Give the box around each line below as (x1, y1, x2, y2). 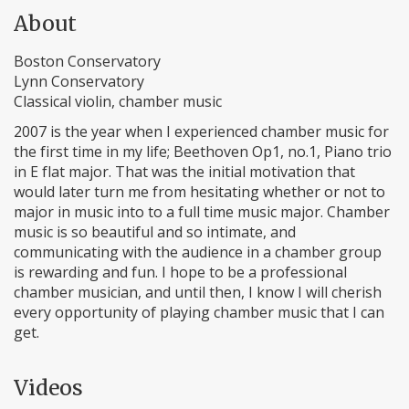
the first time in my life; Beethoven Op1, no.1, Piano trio (14, 142, 392, 162)
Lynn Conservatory (14, 71, 144, 91)
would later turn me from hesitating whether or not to (14, 182, 385, 202)
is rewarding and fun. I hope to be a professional (14, 262, 347, 282)
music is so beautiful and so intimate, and (14, 222, 296, 242)
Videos (14, 374, 83, 401)
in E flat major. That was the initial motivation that (14, 162, 355, 182)
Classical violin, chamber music (14, 91, 222, 111)
